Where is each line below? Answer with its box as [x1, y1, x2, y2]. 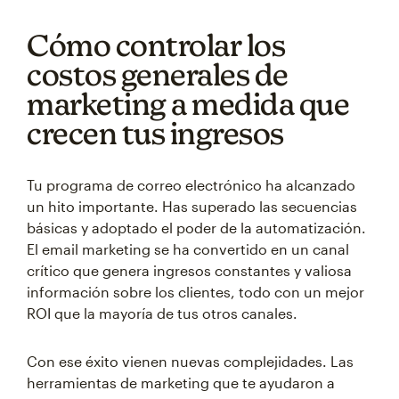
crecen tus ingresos [27, 116, 284, 151]
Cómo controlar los [27, 28, 285, 63]
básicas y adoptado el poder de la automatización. [27, 219, 366, 237]
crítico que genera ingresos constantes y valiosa [27, 262, 352, 280]
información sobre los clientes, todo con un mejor [27, 283, 364, 301]
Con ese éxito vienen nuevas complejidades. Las [27, 353, 354, 370]
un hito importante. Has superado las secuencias [27, 198, 357, 216]
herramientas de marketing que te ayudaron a [27, 374, 335, 392]
